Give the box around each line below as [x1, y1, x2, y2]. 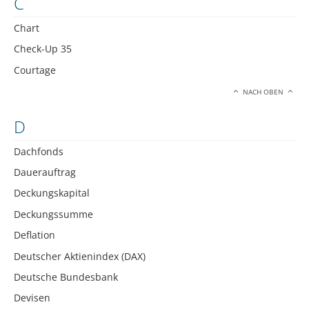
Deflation [14, 228, 55, 242]
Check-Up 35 [14, 42, 72, 56]
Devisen [14, 291, 50, 305]
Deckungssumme [14, 207, 93, 221]
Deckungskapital [14, 186, 90, 200]
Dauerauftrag [14, 166, 76, 179]
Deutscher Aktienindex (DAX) [14, 249, 146, 263]
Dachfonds [14, 144, 63, 158]
